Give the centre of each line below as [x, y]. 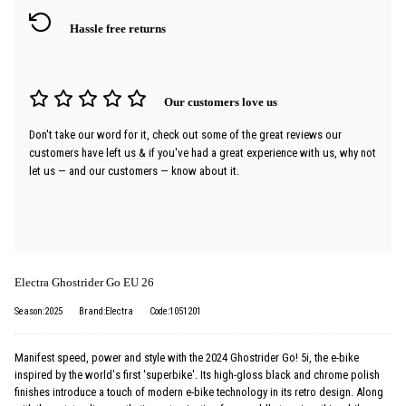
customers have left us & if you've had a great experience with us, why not [203, 153]
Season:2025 [39, 312]
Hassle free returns [118, 29]
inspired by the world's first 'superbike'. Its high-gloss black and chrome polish [197, 375]
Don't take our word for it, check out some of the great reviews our [185, 135]
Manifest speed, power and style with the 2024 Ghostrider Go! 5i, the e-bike [187, 358]
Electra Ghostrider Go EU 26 [84, 283]
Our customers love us [221, 103]
